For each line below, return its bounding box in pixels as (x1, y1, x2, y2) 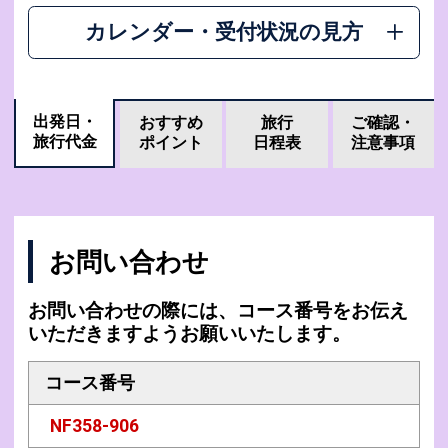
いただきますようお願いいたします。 (27, 321, 351, 345)
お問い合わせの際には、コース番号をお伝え (27, 298, 408, 322)
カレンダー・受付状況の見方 (85, 19, 363, 44)
